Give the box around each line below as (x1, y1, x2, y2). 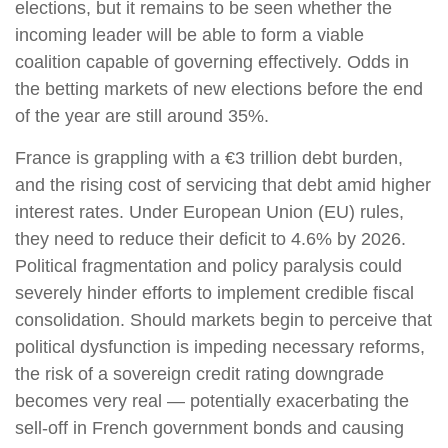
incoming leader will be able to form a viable (15, 24, 364, 45)
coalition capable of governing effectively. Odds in (15, 51, 409, 72)
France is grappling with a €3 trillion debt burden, (15, 147, 403, 168)
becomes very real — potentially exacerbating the (15, 390, 409, 411)
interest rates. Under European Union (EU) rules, (15, 201, 404, 222)
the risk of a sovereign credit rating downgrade (15, 363, 384, 384)
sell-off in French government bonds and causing (15, 417, 404, 438)
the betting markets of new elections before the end (15, 78, 423, 99)
